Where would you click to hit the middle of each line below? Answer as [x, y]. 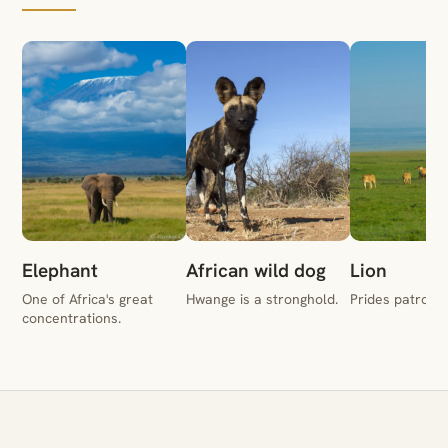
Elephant [60, 270]
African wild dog [256, 270]
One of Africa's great [87, 298]
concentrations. [71, 317]
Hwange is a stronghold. [262, 298]
